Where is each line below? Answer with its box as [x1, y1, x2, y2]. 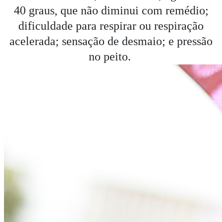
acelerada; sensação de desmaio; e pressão [9, 35, 213, 48]
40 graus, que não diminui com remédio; [13, 4, 209, 17]
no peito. [88, 50, 134, 63]
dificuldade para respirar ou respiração [18, 19, 204, 33]
